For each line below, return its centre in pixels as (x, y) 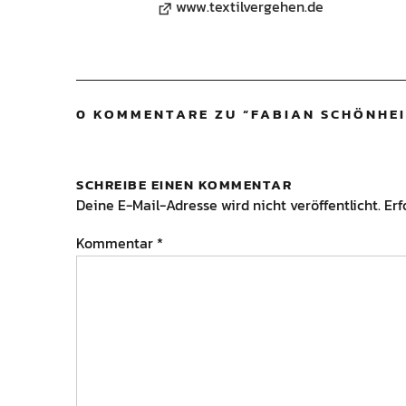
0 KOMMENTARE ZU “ (164, 114)
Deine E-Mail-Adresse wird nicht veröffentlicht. (228, 205)
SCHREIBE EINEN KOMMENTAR (184, 184)
